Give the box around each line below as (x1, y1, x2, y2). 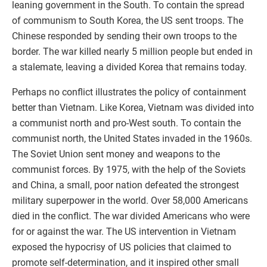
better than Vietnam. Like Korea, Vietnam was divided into (12, 101, 254, 113)
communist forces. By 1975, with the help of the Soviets (12, 163, 246, 175)
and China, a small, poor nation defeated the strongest (12, 179, 239, 191)
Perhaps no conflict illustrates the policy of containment (12, 86, 246, 98)
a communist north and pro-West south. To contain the (12, 117, 241, 129)
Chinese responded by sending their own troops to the (12, 30, 237, 42)
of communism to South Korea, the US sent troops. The (12, 14, 243, 26)
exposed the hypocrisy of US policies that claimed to (12, 241, 231, 253)
